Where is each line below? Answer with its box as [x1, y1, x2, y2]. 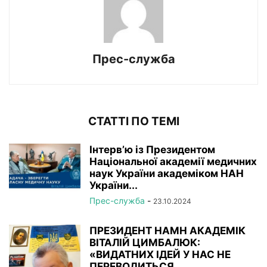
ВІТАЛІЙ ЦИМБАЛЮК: [89, 236, 200, 249]
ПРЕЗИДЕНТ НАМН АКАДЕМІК [89, 224, 246, 237]
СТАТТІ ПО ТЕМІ [88, 114, 179, 128]
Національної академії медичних [89, 155, 257, 167]
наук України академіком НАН [89, 167, 244, 179]
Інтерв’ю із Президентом [89, 143, 215, 156]
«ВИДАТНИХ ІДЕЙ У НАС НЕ [89, 248, 231, 260]
